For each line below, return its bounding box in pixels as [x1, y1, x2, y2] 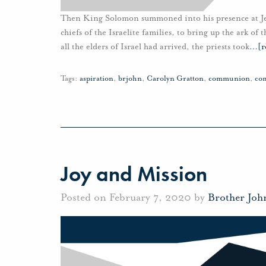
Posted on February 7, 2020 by [61, 190, 208, 204]
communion [208, 74, 250, 84]
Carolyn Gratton [147, 74, 204, 84]
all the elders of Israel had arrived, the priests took [61, 42, 249, 52]
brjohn [118, 74, 142, 84]
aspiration [80, 74, 113, 84]
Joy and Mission [61, 160, 207, 188]
